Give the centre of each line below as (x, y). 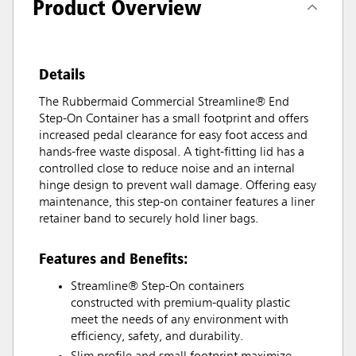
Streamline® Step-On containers (157, 286)
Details (62, 74)
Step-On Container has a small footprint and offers (174, 119)
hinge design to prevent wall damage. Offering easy (178, 186)
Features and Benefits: (114, 258)
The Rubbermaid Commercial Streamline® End (164, 102)
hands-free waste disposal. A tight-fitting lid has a (172, 152)
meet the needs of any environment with (180, 320)
